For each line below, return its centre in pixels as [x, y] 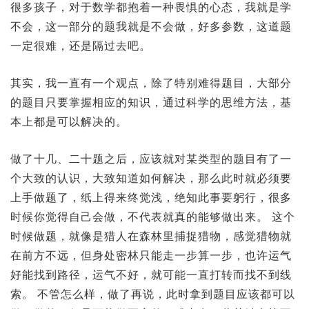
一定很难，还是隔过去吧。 [81, 46]
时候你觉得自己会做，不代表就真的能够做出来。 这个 [153, 217]
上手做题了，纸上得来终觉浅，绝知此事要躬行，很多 [151, 197]
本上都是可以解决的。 [69, 122]
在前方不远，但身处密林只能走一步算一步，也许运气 [151, 255]
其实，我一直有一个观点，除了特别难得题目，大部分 [151, 83]
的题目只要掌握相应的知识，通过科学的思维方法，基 [151, 103]
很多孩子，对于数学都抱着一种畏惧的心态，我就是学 [151, 8]
